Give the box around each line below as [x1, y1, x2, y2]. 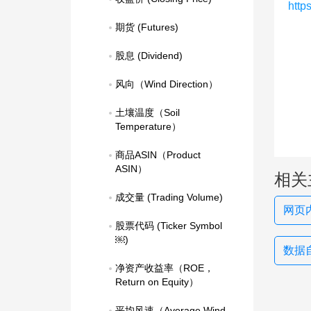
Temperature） [115, 121, 181, 132]
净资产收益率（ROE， [115, 262, 214, 274]
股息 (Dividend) [115, 50, 183, 61]
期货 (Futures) [115, 22, 178, 33]
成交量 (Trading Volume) [115, 192, 223, 203]
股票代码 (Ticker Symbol [115, 220, 222, 231]
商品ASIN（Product [115, 149, 201, 160]
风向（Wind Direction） [115, 78, 218, 90]
